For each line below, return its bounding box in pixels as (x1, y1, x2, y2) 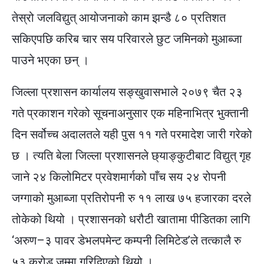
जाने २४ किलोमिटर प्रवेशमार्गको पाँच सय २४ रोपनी (12, 170, 226, 184)
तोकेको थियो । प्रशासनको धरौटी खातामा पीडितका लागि (12, 212, 250, 226)
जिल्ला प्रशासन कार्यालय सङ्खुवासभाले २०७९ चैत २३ (12, 85, 243, 99)
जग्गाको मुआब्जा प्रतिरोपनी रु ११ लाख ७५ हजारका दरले (12, 191, 251, 205)
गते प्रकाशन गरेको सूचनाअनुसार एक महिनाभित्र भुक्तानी (12, 106, 249, 120)
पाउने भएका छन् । (12, 53, 89, 67)
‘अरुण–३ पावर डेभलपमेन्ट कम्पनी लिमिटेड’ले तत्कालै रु (12, 233, 241, 247)
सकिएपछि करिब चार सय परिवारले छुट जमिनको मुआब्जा (12, 32, 242, 46)
